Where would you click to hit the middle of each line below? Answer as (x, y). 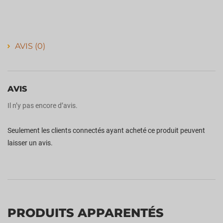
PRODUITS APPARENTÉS (86, 213)
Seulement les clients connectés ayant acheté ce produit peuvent (106, 131)
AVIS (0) (30, 46)
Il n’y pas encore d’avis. (43, 106)
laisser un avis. (30, 143)
